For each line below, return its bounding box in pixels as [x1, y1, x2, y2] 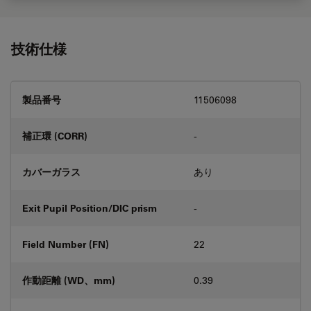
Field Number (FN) [22, 237, 109, 251]
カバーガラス [22, 165, 81, 178]
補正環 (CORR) [22, 128, 87, 142]
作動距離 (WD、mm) [22, 273, 115, 287]
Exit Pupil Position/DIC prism [22, 201, 157, 215]
